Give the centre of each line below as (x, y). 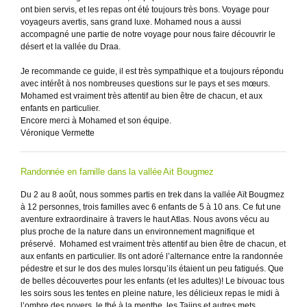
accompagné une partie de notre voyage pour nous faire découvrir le (148, 34)
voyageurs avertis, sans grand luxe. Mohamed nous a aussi (131, 22)
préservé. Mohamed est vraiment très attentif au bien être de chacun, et (153, 244)
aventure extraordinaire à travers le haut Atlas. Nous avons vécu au (145, 219)
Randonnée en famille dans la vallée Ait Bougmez (118, 172)
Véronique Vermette (58, 133)
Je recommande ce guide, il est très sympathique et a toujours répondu (152, 71)
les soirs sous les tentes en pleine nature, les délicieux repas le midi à (150, 293)
